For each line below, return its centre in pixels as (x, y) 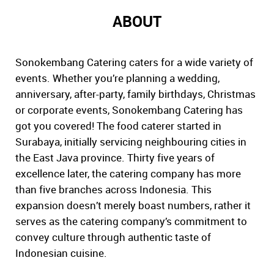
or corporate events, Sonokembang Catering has (129, 110)
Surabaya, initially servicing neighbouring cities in (131, 142)
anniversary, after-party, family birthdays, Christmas (135, 94)
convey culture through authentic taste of (113, 237)
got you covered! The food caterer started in (118, 126)
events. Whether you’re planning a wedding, (117, 78)
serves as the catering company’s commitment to (131, 221)
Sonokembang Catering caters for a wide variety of (134, 62)
